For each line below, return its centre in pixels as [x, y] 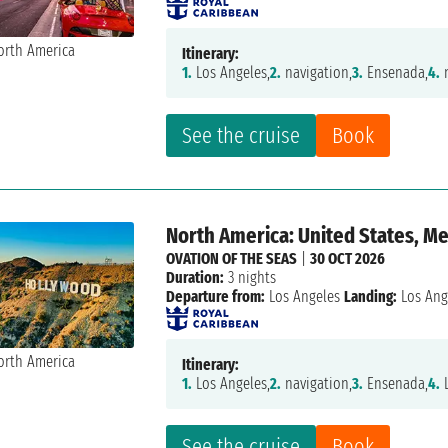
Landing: [371, 297]
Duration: [195, 278]
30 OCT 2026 [348, 259]
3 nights [250, 278]
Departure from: [216, 297]
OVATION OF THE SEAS [232, 259]
